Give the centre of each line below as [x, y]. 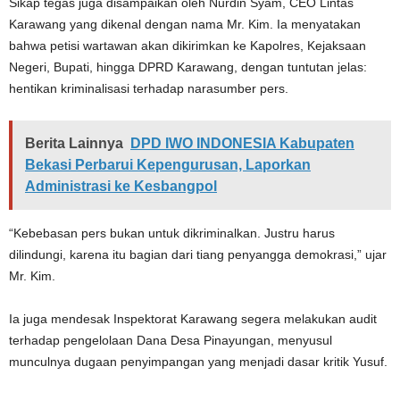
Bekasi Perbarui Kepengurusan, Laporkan [168, 164]
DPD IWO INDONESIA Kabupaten [242, 143]
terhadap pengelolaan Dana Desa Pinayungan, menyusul [171, 340]
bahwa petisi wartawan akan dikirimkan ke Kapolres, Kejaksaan [187, 45]
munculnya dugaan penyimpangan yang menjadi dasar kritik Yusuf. [198, 361]
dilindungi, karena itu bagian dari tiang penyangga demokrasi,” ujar [198, 254]
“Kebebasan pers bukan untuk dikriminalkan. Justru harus [172, 233]
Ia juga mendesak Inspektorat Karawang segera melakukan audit [193, 318]
